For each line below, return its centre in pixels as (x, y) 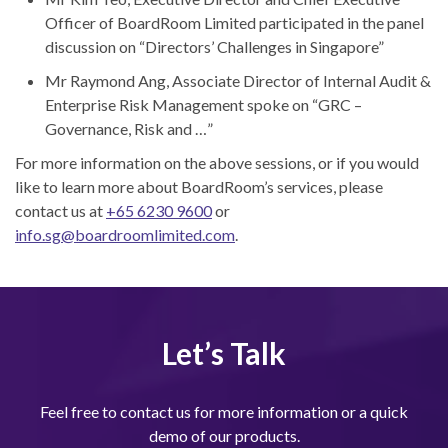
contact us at (60, 210)
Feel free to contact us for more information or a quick (224, 411)
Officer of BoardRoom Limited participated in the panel (234, 22)
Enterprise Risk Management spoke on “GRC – (203, 104)
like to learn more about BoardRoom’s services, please (199, 186)
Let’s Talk (224, 352)
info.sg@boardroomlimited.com (125, 234)
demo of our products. (224, 435)
